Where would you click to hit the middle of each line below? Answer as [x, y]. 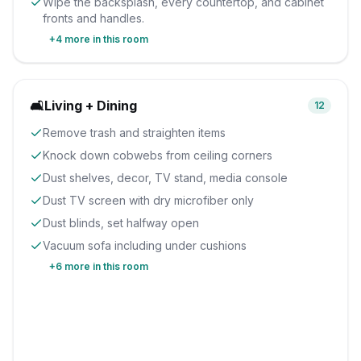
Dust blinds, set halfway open [121, 223]
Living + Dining [91, 106]
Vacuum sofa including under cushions [145, 245]
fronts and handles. [93, 18]
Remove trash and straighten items [134, 133]
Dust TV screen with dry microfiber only [148, 200]
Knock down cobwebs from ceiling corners [158, 155]
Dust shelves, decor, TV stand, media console [165, 178]
